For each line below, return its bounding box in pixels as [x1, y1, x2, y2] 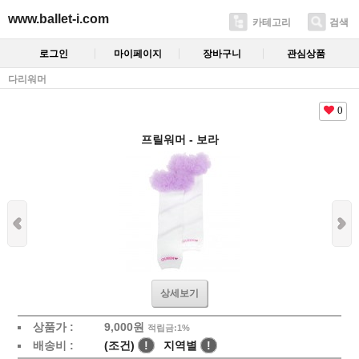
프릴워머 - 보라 [140, 132, 219, 146]
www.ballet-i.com [8, 12, 109, 26]
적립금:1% [147, 322, 190, 333]
